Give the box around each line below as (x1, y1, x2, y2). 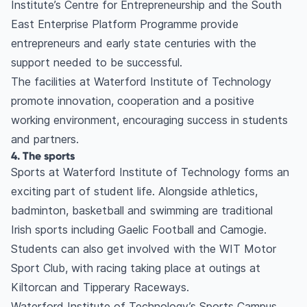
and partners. (11, 132, 79, 147)
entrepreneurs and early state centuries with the (11, 36, 256, 51)
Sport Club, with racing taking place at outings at (11, 261, 260, 275)
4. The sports (11, 149, 75, 163)
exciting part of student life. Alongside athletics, (11, 184, 258, 199)
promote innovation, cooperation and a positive (11, 94, 254, 108)
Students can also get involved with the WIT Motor (11, 242, 276, 256)
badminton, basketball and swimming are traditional (11, 204, 273, 218)
